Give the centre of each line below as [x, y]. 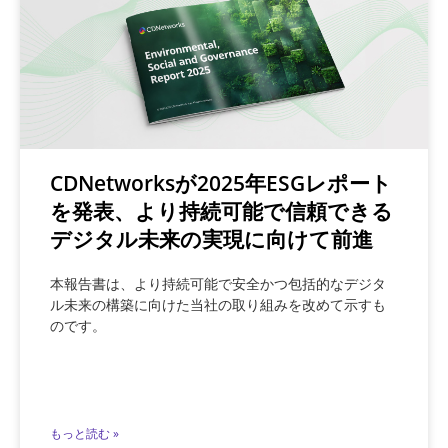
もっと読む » [84, 433]
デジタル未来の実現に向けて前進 [211, 239]
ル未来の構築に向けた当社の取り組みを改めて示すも [218, 304]
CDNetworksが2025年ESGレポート [221, 183]
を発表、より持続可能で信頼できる [221, 211]
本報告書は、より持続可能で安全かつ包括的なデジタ [218, 283]
